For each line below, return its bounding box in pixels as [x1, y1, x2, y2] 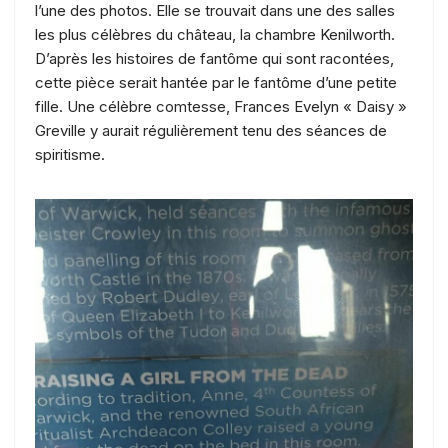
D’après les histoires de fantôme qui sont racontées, [35, 48, 394, 68]
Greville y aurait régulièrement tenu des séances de [35, 120, 387, 140]
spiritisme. [35, 144, 105, 164]
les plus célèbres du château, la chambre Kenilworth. [35, 24, 395, 44]
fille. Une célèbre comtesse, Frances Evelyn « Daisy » [35, 96, 407, 116]
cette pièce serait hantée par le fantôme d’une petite [35, 72, 397, 92]
